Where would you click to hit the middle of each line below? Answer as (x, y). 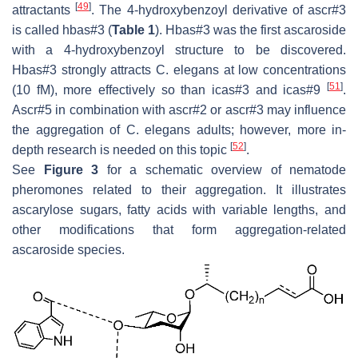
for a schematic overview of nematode (222, 169)
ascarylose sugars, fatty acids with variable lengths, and (179, 209)
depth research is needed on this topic (121, 149)
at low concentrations (282, 70)
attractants (44, 10)
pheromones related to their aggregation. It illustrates (179, 189)
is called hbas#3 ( (62, 30)
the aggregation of (69, 129)
